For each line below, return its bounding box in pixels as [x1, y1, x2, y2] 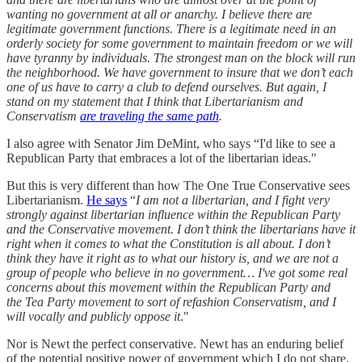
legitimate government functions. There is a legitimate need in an [6, 21, 336, 36]
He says [86, 192, 127, 207]
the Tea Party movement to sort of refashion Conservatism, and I [6, 294, 336, 309]
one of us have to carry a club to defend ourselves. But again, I [6, 79, 326, 94]
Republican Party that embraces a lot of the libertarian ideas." [6, 150, 317, 165]
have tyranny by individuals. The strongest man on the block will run [6, 50, 356, 65]
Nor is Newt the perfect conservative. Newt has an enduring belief [6, 336, 343, 351]
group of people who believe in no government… [6, 265, 255, 280]
